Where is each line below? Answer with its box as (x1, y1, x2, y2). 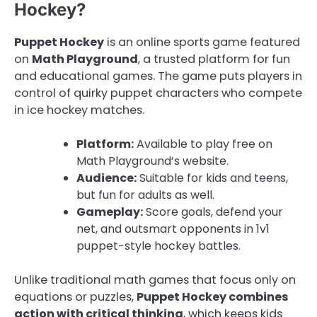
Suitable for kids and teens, (137, 170, 288, 187)
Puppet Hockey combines (137, 289, 289, 306)
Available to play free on (134, 136, 272, 153)
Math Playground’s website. (76, 153, 229, 170)
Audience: (76, 170, 137, 187)
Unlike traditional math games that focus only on (14, 272, 296, 289)
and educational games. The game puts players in (14, 68, 302, 85)
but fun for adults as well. (76, 187, 214, 204)
